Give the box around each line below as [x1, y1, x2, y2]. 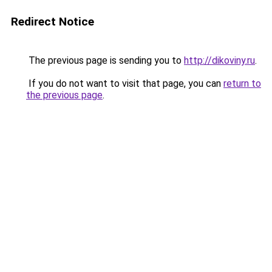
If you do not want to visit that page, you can [26, 78, 223, 89]
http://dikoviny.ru [184, 55, 255, 66]
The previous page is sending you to [26, 55, 184, 66]
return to [223, 78, 261, 89]
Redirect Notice [11, 15, 94, 29]
